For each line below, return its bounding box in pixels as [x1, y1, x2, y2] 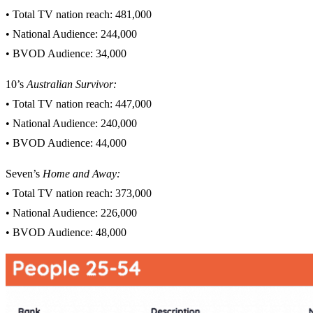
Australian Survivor [27, 78, 113, 91]
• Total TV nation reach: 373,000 [6, 187, 152, 200]
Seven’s [6, 168, 43, 180]
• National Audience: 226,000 [6, 207, 137, 219]
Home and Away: [43, 168, 120, 180]
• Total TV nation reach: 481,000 [6, 8, 152, 21]
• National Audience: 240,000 [6, 117, 137, 130]
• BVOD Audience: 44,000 [6, 137, 126, 150]
